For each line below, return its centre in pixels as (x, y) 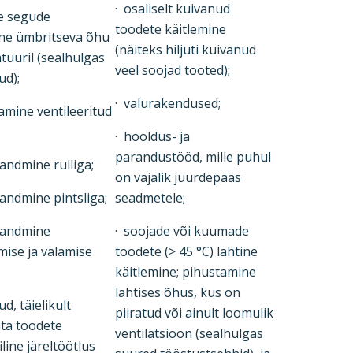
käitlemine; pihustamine (186, 272)
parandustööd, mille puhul (193, 157)
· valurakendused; (168, 103)
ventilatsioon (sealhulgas (189, 333)
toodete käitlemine (171, 29)
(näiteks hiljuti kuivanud (186, 50)
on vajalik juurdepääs (178, 177)
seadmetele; (150, 198)
